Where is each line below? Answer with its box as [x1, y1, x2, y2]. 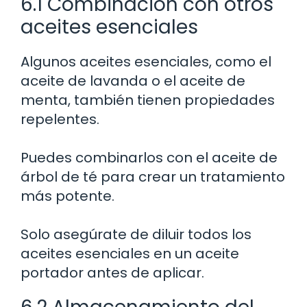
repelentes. [21, 109, 99, 129]
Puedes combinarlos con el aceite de [21, 147, 278, 167]
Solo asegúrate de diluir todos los [21, 224, 251, 244]
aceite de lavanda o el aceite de [21, 71, 245, 90]
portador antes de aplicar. [21, 262, 204, 282]
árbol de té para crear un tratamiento [21, 167, 285, 186]
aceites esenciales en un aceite [21, 243, 239, 263]
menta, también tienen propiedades [21, 90, 275, 110]
